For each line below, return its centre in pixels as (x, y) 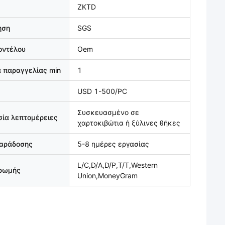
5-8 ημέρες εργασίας (113, 144)
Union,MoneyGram (107, 176)
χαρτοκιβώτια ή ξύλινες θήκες (129, 123)
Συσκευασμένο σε (108, 112)
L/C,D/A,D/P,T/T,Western (118, 165)
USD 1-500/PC (102, 91)
